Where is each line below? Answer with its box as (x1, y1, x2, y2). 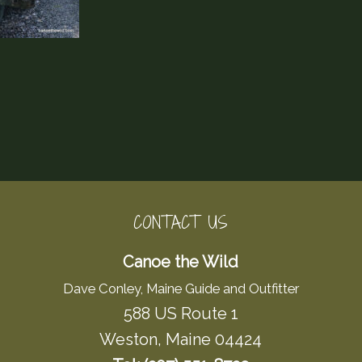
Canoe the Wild (123, 252, 239, 272)
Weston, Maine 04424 (99, 330, 263, 350)
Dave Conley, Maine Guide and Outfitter (62, 280, 299, 297)
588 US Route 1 (123, 304, 238, 324)
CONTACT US (133, 211, 229, 235)
